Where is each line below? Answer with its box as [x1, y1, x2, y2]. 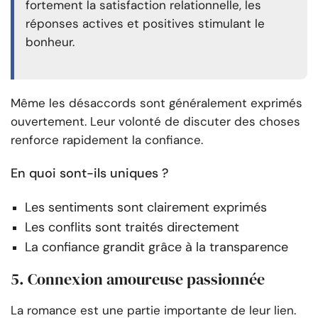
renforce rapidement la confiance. [11, 132, 203, 148]
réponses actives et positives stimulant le [26, 16, 265, 32]
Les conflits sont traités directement [25, 219, 239, 236]
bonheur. [26, 34, 78, 50]
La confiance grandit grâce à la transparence [25, 238, 288, 256]
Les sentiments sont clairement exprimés [25, 199, 267, 216]
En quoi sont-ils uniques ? [11, 165, 168, 182]
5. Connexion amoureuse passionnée [11, 268, 265, 290]
